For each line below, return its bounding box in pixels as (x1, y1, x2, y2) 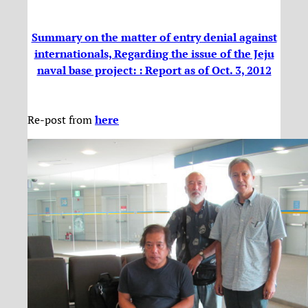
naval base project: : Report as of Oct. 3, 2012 (36, 62, 272, 78)
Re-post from (27, 112, 95, 128)
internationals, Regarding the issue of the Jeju (34, 45, 274, 61)
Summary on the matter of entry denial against (31, 29, 277, 45)
